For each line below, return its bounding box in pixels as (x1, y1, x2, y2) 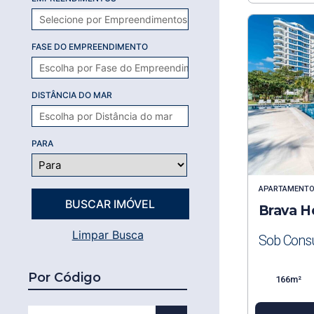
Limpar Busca (71, 228, 144, 243)
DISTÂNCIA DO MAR (32, 90, 112, 101)
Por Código (28, 270, 101, 286)
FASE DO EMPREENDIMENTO (32, 41, 148, 53)
